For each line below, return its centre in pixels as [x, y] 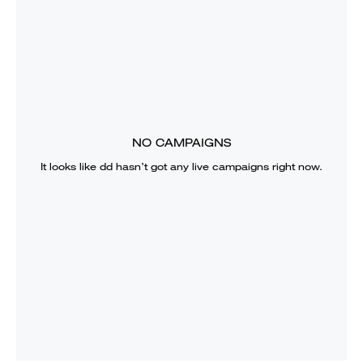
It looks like [70, 166]
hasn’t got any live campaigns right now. [218, 166]
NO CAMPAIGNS [181, 142]
